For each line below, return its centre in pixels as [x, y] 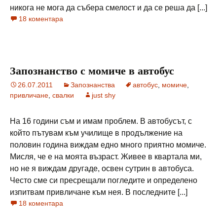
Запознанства [93, 85]
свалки [63, 95]
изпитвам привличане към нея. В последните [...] [99, 192]
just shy [104, 95]
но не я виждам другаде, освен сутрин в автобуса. [102, 168]
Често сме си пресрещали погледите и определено [104, 180]
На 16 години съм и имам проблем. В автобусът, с [101, 121]
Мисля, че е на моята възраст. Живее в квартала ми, [106, 157]
